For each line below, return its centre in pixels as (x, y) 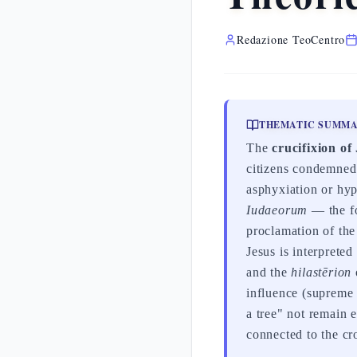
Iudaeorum (277, 210)
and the (269, 272)
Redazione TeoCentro (291, 39)
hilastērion (322, 272)
